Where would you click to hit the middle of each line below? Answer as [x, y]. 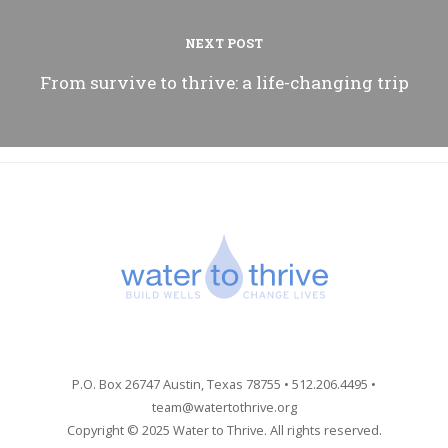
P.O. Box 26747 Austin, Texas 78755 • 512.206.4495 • [224, 383]
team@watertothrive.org [224, 406]
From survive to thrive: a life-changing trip [224, 83]
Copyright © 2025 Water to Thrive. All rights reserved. [224, 429]
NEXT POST [224, 43]
